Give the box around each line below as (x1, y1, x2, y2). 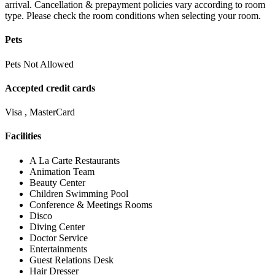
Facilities (5, 131, 41, 142)
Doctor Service (29, 232, 88, 243)
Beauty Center (29, 177, 85, 188)
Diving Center (29, 221, 85, 232)
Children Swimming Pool (29, 188, 128, 199)
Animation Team (29, 166, 95, 177)
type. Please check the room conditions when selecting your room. (5, 10, 261, 21)
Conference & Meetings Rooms (29, 199, 152, 210)
